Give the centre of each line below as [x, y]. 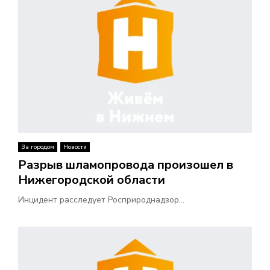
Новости [75, 147]
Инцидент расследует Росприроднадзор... [101, 200]
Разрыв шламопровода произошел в [126, 165]
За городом [38, 147]
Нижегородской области [92, 180]
